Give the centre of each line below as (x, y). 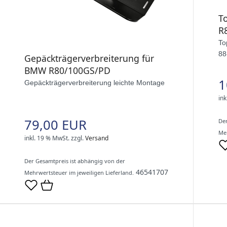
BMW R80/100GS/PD (67, 71)
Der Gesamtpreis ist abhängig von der (75, 161)
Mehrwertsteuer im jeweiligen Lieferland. (79, 173)
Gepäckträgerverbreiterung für (89, 59)
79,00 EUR (55, 125)
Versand (97, 138)
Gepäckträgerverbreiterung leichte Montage (94, 83)
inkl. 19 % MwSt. (47, 138)
